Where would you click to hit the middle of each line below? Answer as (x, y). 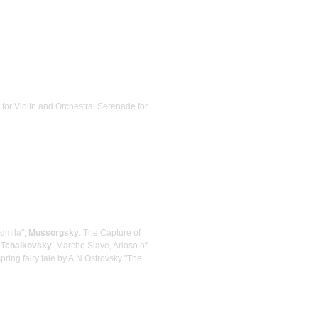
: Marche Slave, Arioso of (99, 245)
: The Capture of (110, 232)
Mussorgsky (54, 232)
